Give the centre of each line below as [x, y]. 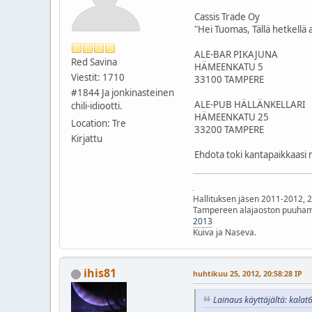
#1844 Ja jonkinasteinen [123, 93]
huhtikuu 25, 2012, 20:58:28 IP [248, 274]
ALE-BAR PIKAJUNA [236, 55]
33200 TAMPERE [229, 130]
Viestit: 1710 [98, 78]
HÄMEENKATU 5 [229, 67]
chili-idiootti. [97, 106]
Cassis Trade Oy [227, 17]
